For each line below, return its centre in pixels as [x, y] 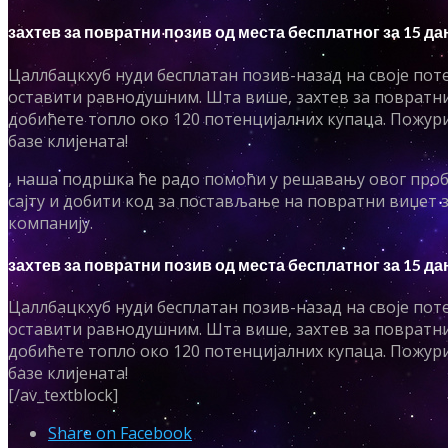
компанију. [50, 222]
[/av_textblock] [63, 395]
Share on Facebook [120, 433]
